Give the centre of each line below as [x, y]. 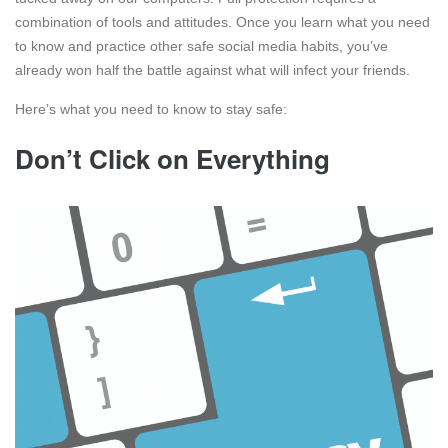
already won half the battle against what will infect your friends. [212, 69]
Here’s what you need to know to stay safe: [151, 108]
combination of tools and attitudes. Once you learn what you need [222, 21]
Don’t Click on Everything [172, 158]
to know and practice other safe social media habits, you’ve [201, 45]
